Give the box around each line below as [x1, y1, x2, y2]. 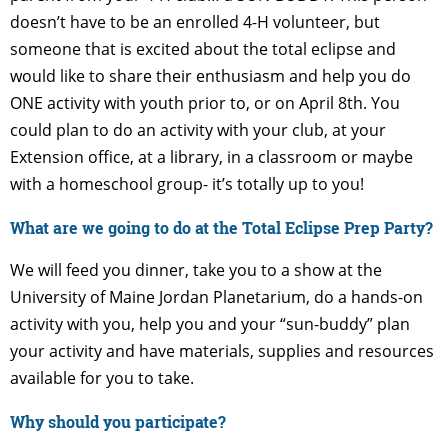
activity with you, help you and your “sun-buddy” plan [10, 312, 410, 335]
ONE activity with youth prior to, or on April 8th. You [10, 91, 400, 114]
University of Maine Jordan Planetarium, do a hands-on [10, 285, 423, 308]
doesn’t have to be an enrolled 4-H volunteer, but [10, 10, 380, 33]
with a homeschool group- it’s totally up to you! [10, 172, 364, 195]
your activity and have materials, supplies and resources [10, 339, 434, 362]
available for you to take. [10, 366, 194, 389]
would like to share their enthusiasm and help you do [10, 64, 411, 87]
